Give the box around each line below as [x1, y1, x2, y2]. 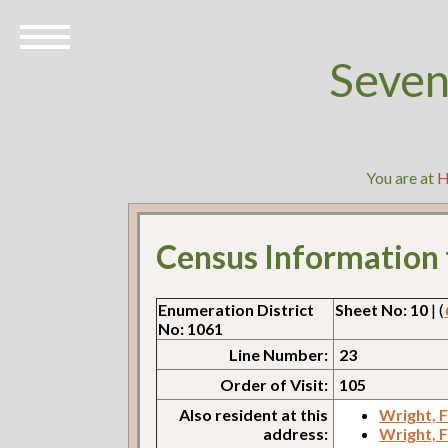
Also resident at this [179, 404, 329, 424]
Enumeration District [158, 299, 315, 319]
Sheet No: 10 [335, 299, 429, 319]
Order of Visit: [220, 374, 329, 394]
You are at [366, 168, 438, 187]
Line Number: [229, 344, 329, 364]
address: [263, 423, 329, 443]
